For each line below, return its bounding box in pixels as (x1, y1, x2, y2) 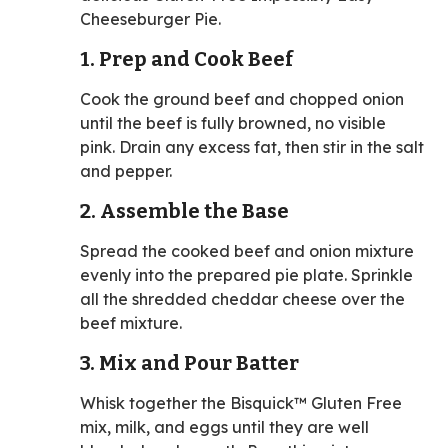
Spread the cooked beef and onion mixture (80, 240, 414, 261)
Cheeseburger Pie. (80, 8, 221, 29)
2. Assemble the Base (80, 198, 289, 223)
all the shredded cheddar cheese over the (80, 288, 405, 309)
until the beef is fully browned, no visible (80, 112, 386, 133)
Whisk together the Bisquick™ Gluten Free (80, 392, 402, 413)
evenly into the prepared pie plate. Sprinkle (80, 264, 413, 285)
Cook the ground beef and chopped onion (80, 88, 404, 109)
